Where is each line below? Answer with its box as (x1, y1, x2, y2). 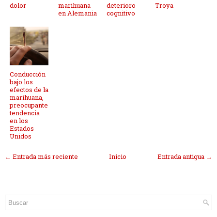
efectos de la (10, 85, 48, 94)
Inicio (109, 152, 126, 161)
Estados (10, 124, 34, 133)
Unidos (10, 132, 31, 141)
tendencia (10, 108, 40, 118)
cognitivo (107, 9, 135, 18)
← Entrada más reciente (5, 152, 78, 161)
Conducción (10, 70, 46, 79)
